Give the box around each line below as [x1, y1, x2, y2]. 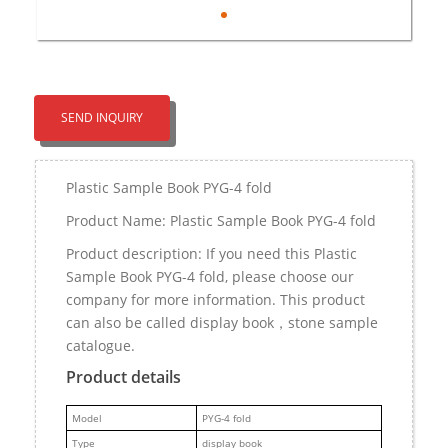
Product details [66, 365, 181, 388]
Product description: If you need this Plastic [66, 243, 357, 263]
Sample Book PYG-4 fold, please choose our [66, 266, 354, 286]
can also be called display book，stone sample [66, 312, 378, 332]
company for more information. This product [66, 289, 365, 309]
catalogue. [66, 335, 135, 355]
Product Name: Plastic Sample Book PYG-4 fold [66, 210, 376, 230]
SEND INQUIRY [61, 108, 143, 126]
